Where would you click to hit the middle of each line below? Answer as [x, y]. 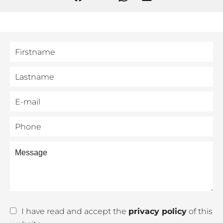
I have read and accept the [75, 212]
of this [200, 212]
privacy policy [158, 212]
